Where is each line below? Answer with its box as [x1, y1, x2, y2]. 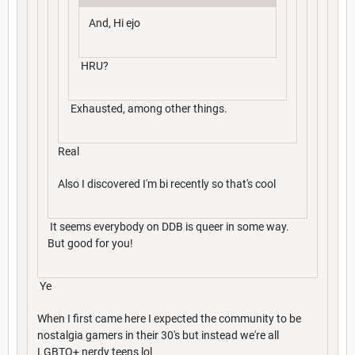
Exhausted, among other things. [68, 101, 227, 115]
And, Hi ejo [89, 16, 140, 29]
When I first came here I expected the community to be [37, 311, 301, 325]
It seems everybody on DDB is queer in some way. [48, 219, 289, 233]
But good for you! [48, 236, 133, 250]
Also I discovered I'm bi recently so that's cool [58, 177, 276, 190]
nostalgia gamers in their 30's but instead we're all [37, 328, 279, 342]
